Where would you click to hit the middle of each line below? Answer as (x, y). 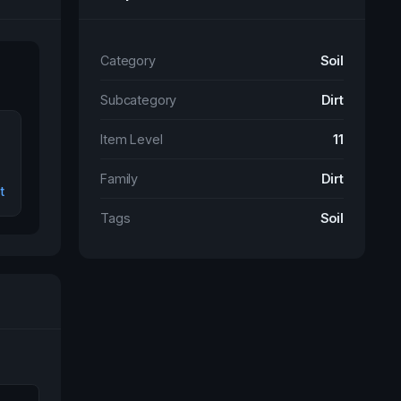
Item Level (132, 139)
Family (119, 179)
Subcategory (139, 100)
